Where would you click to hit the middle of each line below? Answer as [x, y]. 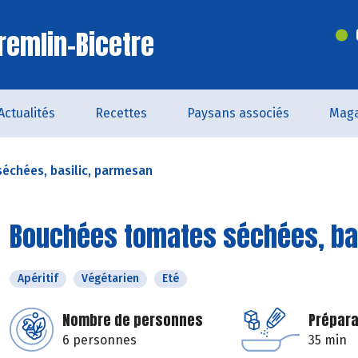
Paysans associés [238, 113]
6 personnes [99, 340]
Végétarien [110, 278]
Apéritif [38, 278]
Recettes [121, 113]
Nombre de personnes [133, 320]
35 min [328, 340]
